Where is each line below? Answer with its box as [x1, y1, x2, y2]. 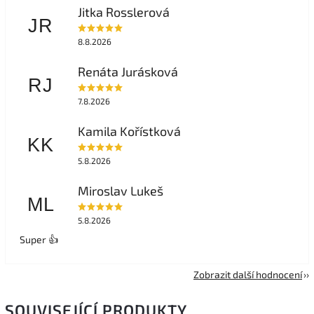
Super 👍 [20, 233, 58, 245]
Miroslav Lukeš [77, 183, 163, 199]
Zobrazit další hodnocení [193, 268, 302, 280]
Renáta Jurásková [77, 64, 178, 80]
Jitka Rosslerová [77, 4, 170, 20]
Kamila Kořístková [77, 123, 181, 139]
